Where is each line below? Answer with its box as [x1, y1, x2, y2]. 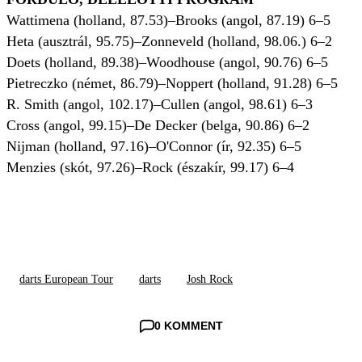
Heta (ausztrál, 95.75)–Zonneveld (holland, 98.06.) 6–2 [6, 33, 332, 50]
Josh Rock [187, 273, 233, 286]
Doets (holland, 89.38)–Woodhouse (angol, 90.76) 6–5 [6, 54, 328, 71]
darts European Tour [19, 273, 113, 286]
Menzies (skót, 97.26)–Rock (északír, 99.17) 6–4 [6, 159, 294, 176]
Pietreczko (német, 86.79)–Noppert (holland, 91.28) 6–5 [6, 75, 338, 92]
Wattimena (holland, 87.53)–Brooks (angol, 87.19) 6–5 [6, 12, 330, 29]
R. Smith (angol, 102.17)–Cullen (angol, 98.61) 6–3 [6, 96, 313, 113]
